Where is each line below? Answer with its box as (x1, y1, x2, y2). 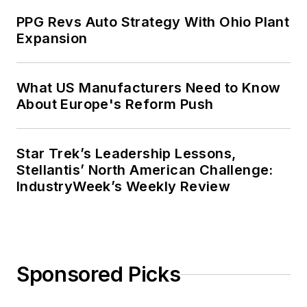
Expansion (16, 30, 88, 47)
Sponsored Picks (16, 262, 181, 287)
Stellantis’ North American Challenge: (16, 162, 273, 179)
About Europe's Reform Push (16, 96, 214, 113)
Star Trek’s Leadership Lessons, (16, 145, 236, 162)
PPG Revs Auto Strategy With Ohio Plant (16, 14, 290, 31)
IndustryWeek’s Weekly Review (16, 178, 231, 195)
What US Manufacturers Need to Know (16, 79, 281, 97)
